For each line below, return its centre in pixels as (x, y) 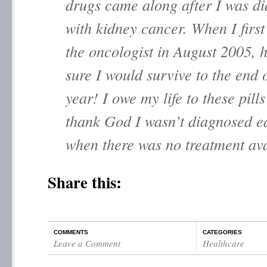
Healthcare (223, 243)
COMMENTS (71, 232)
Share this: (85, 182)
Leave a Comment (87, 243)
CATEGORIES (222, 232)
